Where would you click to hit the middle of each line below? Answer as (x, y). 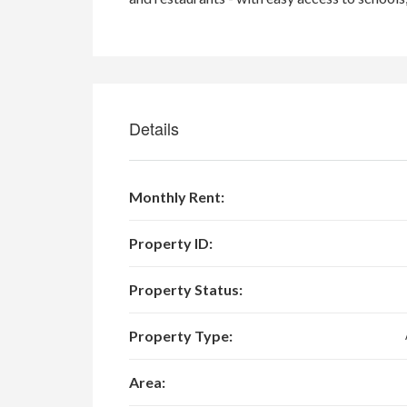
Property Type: (181, 336)
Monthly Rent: (177, 197)
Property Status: (186, 290)
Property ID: (171, 243)
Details (154, 129)
